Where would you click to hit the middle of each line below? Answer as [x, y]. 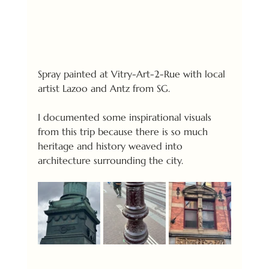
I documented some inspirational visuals [126, 117]
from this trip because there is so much [124, 131]
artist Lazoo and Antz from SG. [104, 88]
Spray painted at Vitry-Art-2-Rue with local [133, 74]
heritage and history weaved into [111, 146]
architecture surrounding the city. [110, 160]
